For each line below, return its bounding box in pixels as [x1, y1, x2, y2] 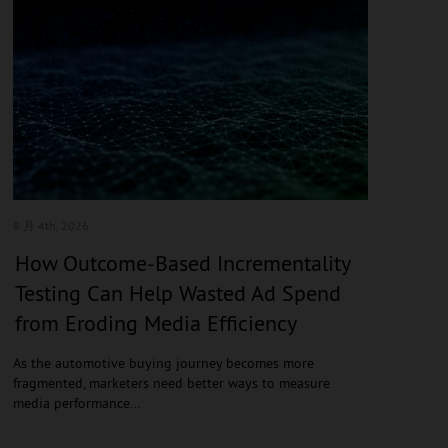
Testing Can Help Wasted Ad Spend [14, 278, 341, 307]
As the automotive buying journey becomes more [12, 353, 314, 372]
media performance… [12, 393, 141, 412]
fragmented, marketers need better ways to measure [12, 373, 330, 392]
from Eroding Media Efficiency [14, 308, 297, 337]
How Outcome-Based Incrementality [14, 248, 350, 277]
